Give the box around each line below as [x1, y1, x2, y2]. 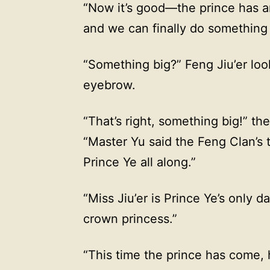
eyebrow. [83, 77, 136, 92]
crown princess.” [83, 211, 177, 226]
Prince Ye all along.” [83, 154, 196, 169]
